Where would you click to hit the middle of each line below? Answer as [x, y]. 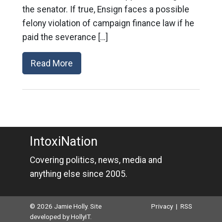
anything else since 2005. [78, 174]
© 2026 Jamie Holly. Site [65, 206]
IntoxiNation [63, 141]
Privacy [162, 206]
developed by [50, 217]
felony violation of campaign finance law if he [108, 23]
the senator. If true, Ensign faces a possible [106, 9]
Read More [52, 63]
